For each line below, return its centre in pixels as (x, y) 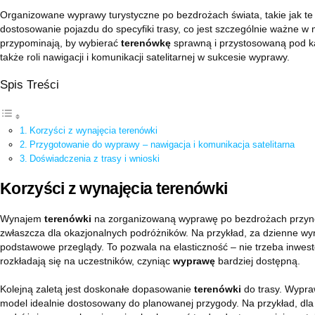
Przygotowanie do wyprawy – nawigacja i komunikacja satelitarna (162, 145)
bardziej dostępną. (258, 261)
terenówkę (146, 43)
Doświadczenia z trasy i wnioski (94, 159)
